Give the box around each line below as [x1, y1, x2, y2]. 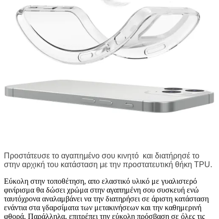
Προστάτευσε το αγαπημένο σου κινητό [4, 151, 139, 160]
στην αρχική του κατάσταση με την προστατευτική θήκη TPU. [4, 160, 212, 169]
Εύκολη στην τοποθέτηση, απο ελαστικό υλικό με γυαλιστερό [4, 176, 197, 185]
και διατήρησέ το [143, 151, 199, 160]
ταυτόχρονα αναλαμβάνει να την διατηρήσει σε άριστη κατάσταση [4, 194, 209, 203]
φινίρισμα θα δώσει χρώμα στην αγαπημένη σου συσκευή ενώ [4, 185, 199, 194]
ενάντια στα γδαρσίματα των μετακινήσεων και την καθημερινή [4, 203, 201, 212]
